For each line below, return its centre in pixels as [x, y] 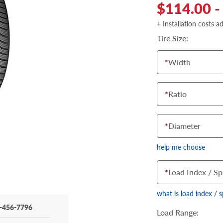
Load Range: [178, 213]
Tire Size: [172, 38]
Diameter [184, 126]
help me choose [181, 147]
